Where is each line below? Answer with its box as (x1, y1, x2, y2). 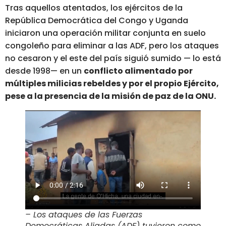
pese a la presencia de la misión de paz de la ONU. (5, 90, 216, 102)
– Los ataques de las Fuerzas (25, 209, 142, 221)
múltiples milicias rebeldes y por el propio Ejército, (5, 78, 219, 90)
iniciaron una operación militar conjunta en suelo (5, 27, 206, 39)
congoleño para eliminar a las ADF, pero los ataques (5, 40, 219, 52)
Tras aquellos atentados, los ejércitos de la (5, 2, 183, 14)
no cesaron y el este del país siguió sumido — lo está (5, 52, 221, 65)
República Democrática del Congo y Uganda (5, 15, 188, 27)
